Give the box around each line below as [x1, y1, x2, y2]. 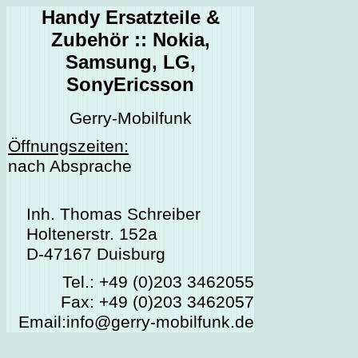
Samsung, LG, [65, 51, 196, 73]
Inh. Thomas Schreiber [26, 205, 201, 225]
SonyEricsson [66, 74, 194, 95]
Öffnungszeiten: [8, 137, 129, 157]
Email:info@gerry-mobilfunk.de [18, 312, 254, 332]
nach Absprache [8, 157, 132, 177]
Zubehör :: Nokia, [50, 29, 210, 50]
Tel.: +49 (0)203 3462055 [62, 272, 254, 292]
